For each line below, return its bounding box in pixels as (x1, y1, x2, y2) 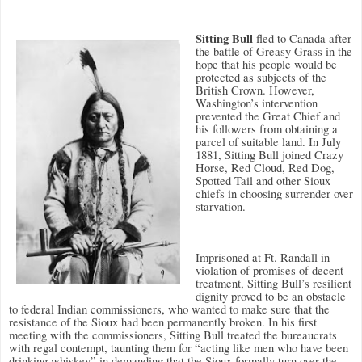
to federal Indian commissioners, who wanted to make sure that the (9, 301, 330, 317)
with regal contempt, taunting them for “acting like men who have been (9, 339, 348, 356)
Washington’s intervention (196, 95, 318, 111)
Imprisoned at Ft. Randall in (196, 249, 330, 265)
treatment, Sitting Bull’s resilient (196, 275, 351, 291)
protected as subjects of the (196, 69, 326, 85)
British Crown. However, (196, 82, 314, 98)
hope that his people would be (196, 56, 337, 72)
